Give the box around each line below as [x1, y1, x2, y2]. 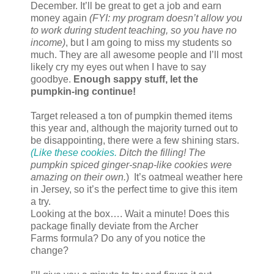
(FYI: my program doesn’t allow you [89, 12, 242, 23]
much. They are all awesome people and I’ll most [31, 49, 242, 60]
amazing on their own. [31, 171, 126, 182]
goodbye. [31, 73, 73, 84]
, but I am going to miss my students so [65, 37, 232, 48]
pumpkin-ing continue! [31, 86, 136, 97]
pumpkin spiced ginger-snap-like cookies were [31, 159, 232, 170]
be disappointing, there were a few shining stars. [31, 135, 239, 146]
